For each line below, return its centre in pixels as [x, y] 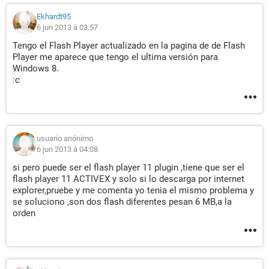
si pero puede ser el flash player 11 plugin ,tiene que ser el [128, 168]
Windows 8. [36, 68]
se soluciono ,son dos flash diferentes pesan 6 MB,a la [122, 202]
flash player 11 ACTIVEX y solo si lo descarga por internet [128, 179]
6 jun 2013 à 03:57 [67, 27]
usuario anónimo [65, 138]
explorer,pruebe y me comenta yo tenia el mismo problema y [133, 190]
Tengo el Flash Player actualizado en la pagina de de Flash [129, 46]
